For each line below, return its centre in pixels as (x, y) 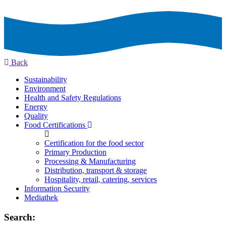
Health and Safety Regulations (73, 98)
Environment (45, 89)
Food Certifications (56, 125)
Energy (36, 107)
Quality (36, 116)
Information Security (57, 189)
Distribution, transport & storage (96, 171)
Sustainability (46, 80)
